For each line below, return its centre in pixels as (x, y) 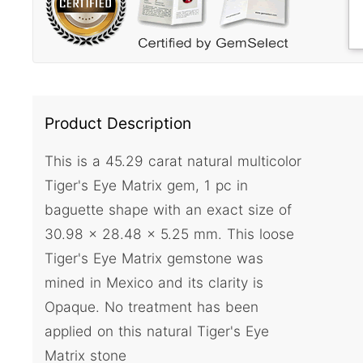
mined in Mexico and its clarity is (154, 283)
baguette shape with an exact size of (168, 210)
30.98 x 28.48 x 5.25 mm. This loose (169, 234)
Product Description (118, 123)
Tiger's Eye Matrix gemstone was (154, 258)
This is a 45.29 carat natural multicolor (173, 161)
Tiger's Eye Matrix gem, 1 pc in (146, 186)
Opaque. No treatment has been (152, 307)
